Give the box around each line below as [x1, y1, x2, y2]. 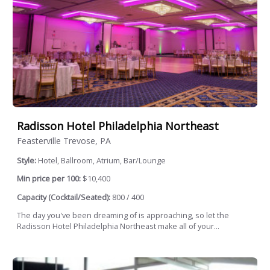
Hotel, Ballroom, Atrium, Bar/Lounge [38, 155, 166, 166]
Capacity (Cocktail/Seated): [17, 192, 110, 202]
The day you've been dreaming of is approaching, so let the [17, 210, 229, 221]
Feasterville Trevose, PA [17, 134, 111, 146]
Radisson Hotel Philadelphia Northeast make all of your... [17, 221, 219, 232]
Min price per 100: [17, 174, 81, 184]
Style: [17, 155, 38, 166]
